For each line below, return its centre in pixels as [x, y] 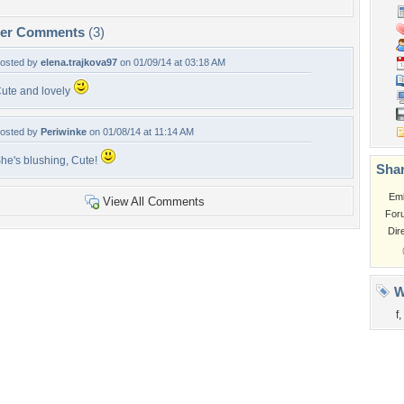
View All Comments [153, 202]
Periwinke [64, 132]
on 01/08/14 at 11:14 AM [140, 132]
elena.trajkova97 [79, 62]
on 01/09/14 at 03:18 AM [171, 62]
